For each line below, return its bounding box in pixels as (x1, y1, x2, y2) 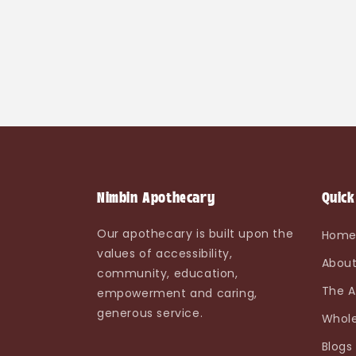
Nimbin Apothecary (97, 192, 215, 207)
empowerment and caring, (97, 285, 257, 301)
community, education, (97, 265, 238, 281)
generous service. (97, 305, 203, 321)
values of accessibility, (97, 246, 233, 261)
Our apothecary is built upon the (97, 226, 294, 242)
